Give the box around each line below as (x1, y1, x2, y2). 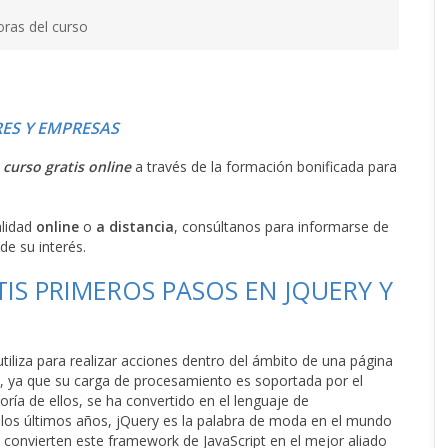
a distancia (96, 217, 174, 236)
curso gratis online (3, 157, 131, 176)
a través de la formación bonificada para (131, 157, 397, 176)
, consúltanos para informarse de (174, 217, 389, 236)
